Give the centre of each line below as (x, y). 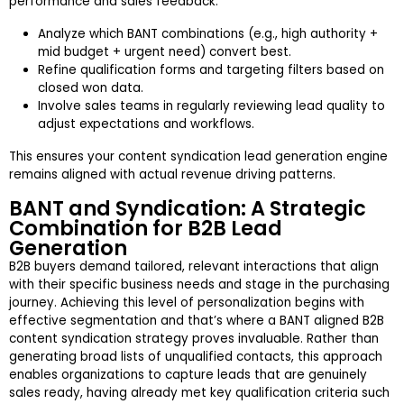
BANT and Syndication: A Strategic (188, 209)
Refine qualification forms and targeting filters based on (211, 70)
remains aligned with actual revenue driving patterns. (172, 175)
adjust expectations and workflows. (146, 124)
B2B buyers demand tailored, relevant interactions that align (194, 267)
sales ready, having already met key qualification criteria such (199, 393)
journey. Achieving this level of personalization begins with (187, 303)
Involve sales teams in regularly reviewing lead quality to (211, 106)
